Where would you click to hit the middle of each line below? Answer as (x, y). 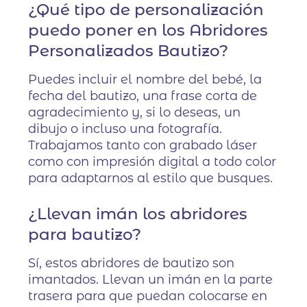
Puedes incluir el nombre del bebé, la (145, 79)
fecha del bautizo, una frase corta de (143, 96)
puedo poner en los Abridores (148, 30)
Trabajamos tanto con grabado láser (143, 145)
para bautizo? (85, 234)
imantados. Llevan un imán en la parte (151, 279)
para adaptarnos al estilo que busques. (151, 178)
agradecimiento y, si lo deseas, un (135, 112)
